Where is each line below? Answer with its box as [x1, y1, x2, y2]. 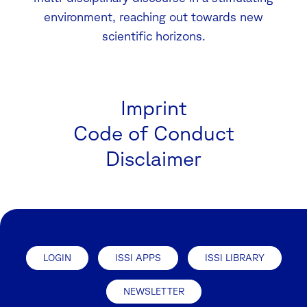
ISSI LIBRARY [204, 251, 265, 263]
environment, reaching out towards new [44, 9, 263, 23]
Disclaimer [106, 145, 201, 170]
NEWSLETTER [123, 285, 184, 297]
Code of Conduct [73, 120, 234, 145]
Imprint [120, 95, 187, 119]
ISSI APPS [114, 251, 161, 263]
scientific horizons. [101, 28, 206, 42]
